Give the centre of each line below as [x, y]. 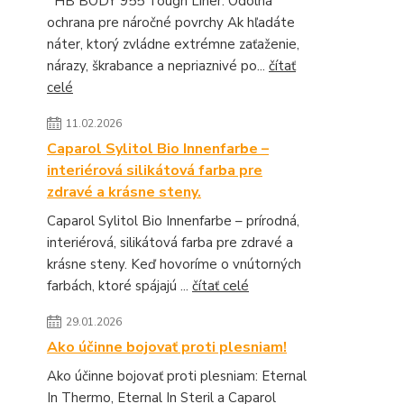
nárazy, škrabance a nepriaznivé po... [158, 66]
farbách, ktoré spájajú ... [119, 286]
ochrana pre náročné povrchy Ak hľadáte [171, 23]
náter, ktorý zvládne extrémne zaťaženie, [173, 44]
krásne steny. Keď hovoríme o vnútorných [174, 264]
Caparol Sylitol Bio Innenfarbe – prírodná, [173, 221]
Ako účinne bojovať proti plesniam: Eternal [177, 376]
